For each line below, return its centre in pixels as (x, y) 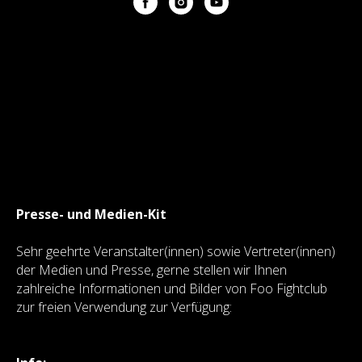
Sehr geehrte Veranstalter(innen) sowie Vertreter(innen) (176, 251)
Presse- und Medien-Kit (91, 214)
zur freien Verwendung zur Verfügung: (124, 307)
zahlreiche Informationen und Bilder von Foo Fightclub (172, 288)
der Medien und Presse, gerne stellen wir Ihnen (152, 270)
